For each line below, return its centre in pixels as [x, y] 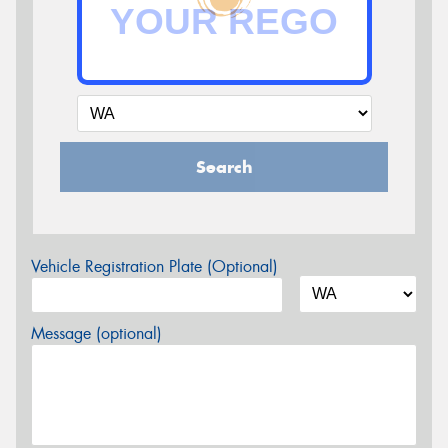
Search [224, 166]
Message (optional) [96, 333]
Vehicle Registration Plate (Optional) [154, 266]
